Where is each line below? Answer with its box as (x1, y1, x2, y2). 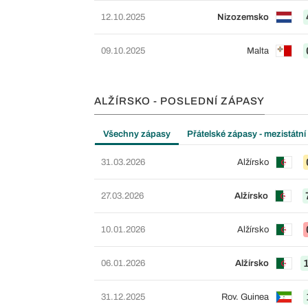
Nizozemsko (217, 12, 269, 22)
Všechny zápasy (103, 129, 170, 139)
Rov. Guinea (221, 291, 269, 302)
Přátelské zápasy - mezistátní (187, 129, 306, 139)
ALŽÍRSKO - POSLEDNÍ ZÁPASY (94, 95, 265, 107)
